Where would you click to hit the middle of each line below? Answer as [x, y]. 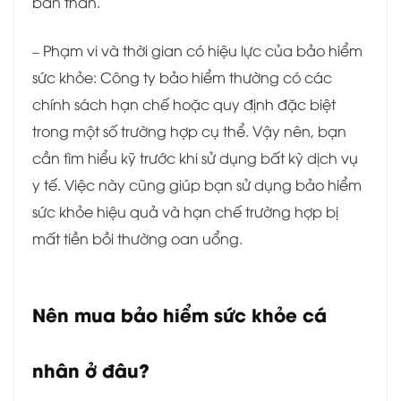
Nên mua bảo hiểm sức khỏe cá [179, 314]
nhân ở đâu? [91, 370]
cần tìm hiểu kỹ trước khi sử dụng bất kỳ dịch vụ [195, 158]
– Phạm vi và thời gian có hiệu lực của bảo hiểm [197, 51]
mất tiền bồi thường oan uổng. [137, 239]
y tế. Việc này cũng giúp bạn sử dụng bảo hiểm [197, 185]
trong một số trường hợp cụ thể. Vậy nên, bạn [189, 131]
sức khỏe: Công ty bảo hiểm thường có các [182, 77]
